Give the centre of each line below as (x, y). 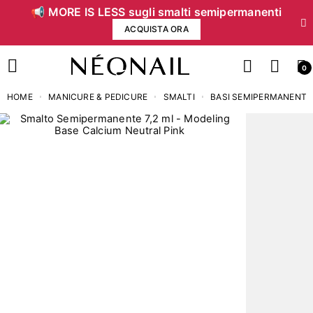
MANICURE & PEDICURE (98, 97)
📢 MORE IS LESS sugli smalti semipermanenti (156, 12)
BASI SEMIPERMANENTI (260, 97)
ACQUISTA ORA (156, 29)
